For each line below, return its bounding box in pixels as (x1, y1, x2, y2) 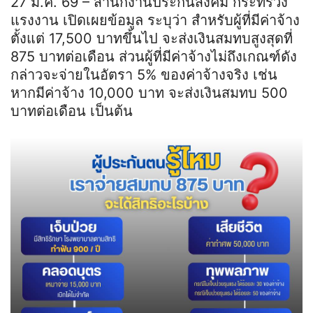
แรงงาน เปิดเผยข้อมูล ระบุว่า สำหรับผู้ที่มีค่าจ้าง (10, 12, 300, 29)
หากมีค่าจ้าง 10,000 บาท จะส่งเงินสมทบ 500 (10, 85, 288, 102)
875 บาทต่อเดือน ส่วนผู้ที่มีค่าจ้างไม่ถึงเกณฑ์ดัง (10, 48, 297, 66)
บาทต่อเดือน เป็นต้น (10, 103, 133, 120)
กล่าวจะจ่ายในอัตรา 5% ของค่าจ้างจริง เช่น (10, 66, 277, 84)
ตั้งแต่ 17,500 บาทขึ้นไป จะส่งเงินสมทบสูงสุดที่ (10, 30, 293, 48)
